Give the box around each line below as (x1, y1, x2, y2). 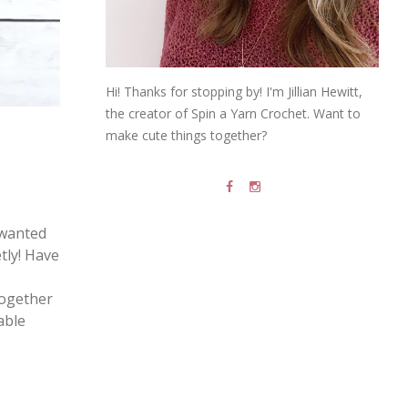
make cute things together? (106, 127, 267, 145)
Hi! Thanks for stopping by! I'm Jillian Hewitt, (106, 83, 362, 101)
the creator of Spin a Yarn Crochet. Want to (106, 105, 361, 123)
